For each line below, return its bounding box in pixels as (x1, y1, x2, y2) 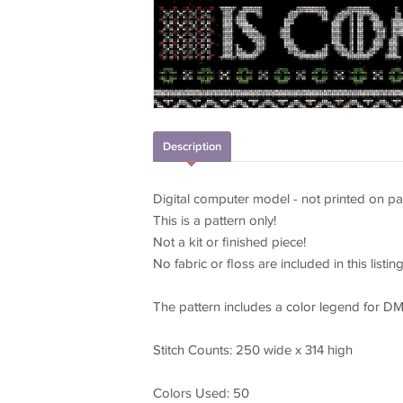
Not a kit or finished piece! (152, 235, 306, 251)
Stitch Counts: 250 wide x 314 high (152, 343, 353, 359)
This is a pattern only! (152, 213, 276, 229)
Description (162, 139, 221, 155)
